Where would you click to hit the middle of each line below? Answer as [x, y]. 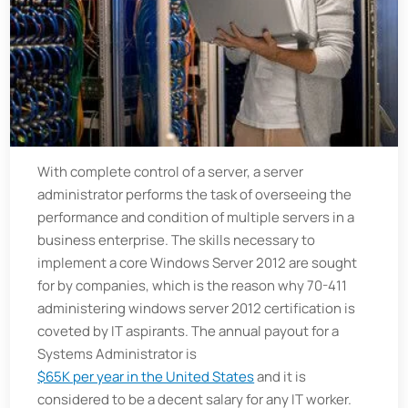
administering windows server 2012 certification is [197, 308]
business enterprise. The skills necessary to [177, 240]
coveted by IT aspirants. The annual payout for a [189, 331]
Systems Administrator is [117, 354]
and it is [280, 377]
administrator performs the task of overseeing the [195, 194]
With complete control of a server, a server [171, 172]
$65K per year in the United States [146, 377]
